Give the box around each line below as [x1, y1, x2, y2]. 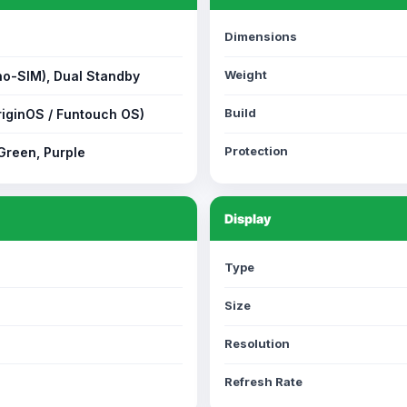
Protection [224, 144, 288, 158]
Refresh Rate [224, 374, 303, 389]
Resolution [224, 336, 290, 351]
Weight [224, 67, 267, 82]
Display [224, 211, 271, 226]
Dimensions [224, 29, 297, 44]
